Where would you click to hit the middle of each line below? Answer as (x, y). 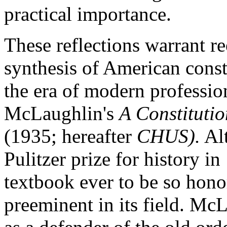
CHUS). (168, 136)
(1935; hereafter (70, 136)
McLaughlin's (62, 113)
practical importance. (88, 14)
